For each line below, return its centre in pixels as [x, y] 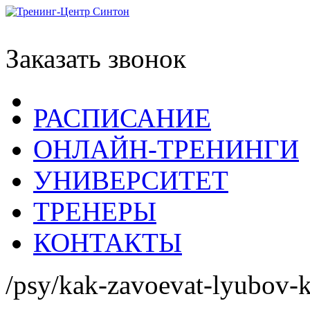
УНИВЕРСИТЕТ [131, 180]
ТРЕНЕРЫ [95, 211]
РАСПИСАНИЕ [122, 118]
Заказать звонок [96, 58]
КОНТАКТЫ [108, 243]
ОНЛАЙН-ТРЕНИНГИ [166, 149]
